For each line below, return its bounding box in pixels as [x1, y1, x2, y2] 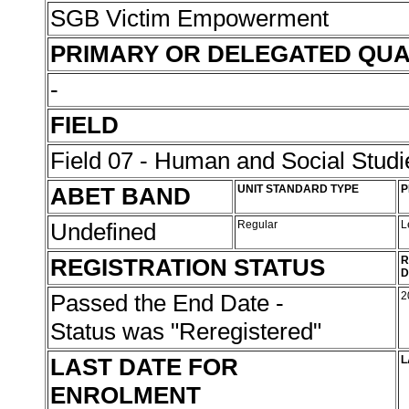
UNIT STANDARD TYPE [237, 183, 359, 195]
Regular [237, 218, 280, 231]
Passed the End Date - [50, 289, 284, 317]
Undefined [50, 218, 163, 246]
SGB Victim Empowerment [50, 5, 335, 32]
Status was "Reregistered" [50, 318, 328, 345]
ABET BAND [50, 183, 191, 210]
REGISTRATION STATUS [50, 254, 325, 281]
